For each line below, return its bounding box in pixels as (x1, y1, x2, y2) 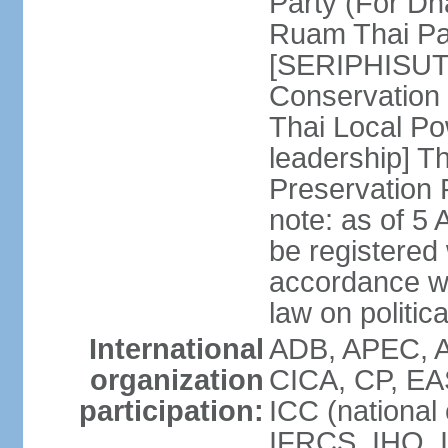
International (88, 333, 264, 365)
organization (89, 364, 264, 396)
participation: (78, 395, 264, 427)
